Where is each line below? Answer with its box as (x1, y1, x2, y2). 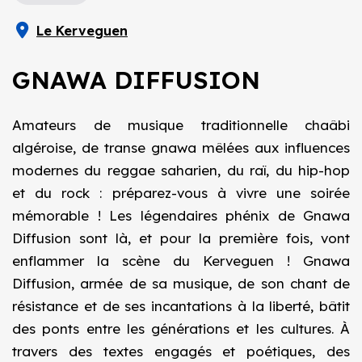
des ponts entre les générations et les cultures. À (12, 320, 350, 337)
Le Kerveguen (36, 23, 128, 39)
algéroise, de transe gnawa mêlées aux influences (12, 139, 350, 156)
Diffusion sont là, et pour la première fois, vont (12, 229, 350, 246)
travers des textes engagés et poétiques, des (12, 343, 350, 360)
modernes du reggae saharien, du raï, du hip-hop (12, 162, 350, 179)
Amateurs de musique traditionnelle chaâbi (12, 116, 350, 133)
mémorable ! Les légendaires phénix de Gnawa (12, 207, 350, 224)
